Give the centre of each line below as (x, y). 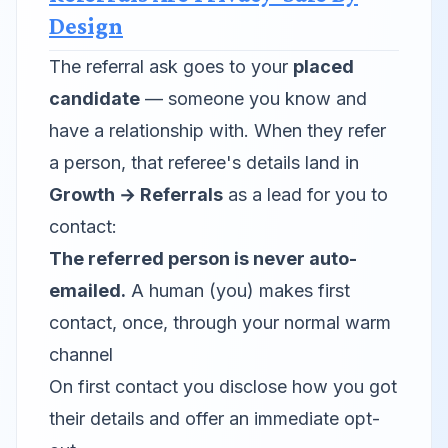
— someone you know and (253, 98)
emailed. (87, 290)
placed (323, 66)
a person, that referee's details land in (204, 162)
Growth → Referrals (136, 194)
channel (81, 354)
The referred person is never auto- (203, 258)
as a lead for (279, 194)
